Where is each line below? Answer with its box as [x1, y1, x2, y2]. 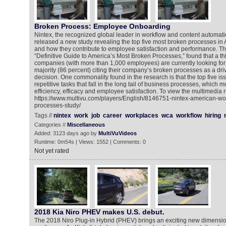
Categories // [34, 122, 67, 128]
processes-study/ [34, 102, 81, 109]
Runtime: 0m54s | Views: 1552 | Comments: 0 [34, 139, 146, 145]
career [102, 112, 122, 119]
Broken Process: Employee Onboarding [34, 22, 171, 30]
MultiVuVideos [98, 130, 137, 136]
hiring [204, 112, 221, 119]
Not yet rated [34, 147, 69, 154]
